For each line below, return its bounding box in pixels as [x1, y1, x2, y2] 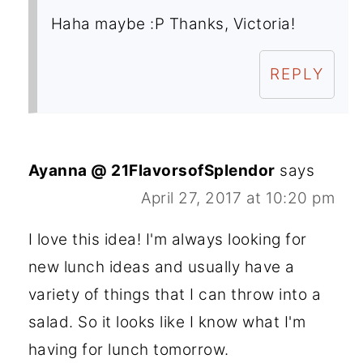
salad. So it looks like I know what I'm [28, 312, 306, 331]
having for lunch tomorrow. [28, 340, 229, 359]
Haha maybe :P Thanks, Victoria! [50, 14, 296, 33]
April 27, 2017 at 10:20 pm [141, 188, 335, 207]
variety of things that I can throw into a [28, 284, 322, 304]
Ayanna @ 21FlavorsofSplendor [28, 160, 275, 180]
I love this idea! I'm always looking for [28, 229, 307, 249]
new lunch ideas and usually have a [28, 257, 295, 276]
